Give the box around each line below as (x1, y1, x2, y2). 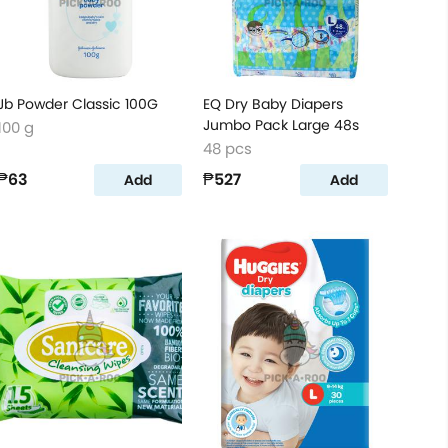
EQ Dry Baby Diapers (202, 94, 343, 114)
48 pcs (202, 138, 252, 159)
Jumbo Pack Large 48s (202, 115, 359, 135)
